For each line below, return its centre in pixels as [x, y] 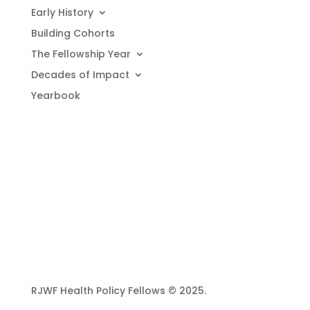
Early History [62, 12]
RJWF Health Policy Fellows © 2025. [118, 290]
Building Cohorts [73, 33]
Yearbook [55, 95]
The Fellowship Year [81, 54]
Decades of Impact [80, 74]
